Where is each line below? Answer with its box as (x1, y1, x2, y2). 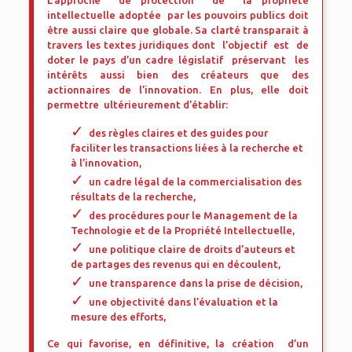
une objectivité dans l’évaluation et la (89, 296, 279, 307)
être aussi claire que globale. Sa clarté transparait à (47, 24, 309, 35)
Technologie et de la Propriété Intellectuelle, (71, 225, 295, 236)
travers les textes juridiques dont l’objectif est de (47, 39, 309, 50)
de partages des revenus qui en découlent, (71, 258, 281, 269)
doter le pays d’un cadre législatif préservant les (47, 54, 309, 65)
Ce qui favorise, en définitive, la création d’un (47, 338, 309, 349)
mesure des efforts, (71, 311, 167, 322)
